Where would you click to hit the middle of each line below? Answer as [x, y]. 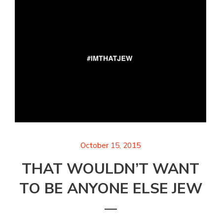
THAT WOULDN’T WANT [110, 169]
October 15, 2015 [110, 146]
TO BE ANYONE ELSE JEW [110, 189]
